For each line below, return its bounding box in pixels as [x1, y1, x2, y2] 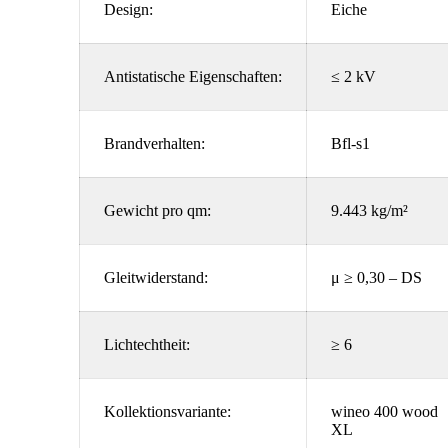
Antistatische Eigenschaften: [104, 68, 282, 85]
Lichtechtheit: [104, 336, 190, 353]
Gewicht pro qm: [104, 202, 211, 219]
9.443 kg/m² [331, 202, 412, 219]
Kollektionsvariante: [104, 403, 231, 420]
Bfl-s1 [331, 135, 374, 152]
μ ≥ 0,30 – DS [331, 269, 426, 286]
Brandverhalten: [104, 135, 205, 152]
